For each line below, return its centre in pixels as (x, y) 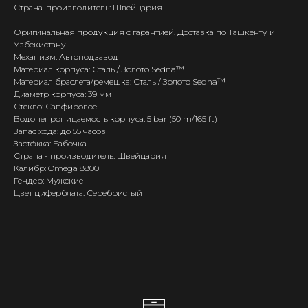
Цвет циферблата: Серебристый (78, 193)
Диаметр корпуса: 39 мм (63, 94)
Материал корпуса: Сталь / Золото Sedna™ (99, 69)
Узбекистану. (41, 45)
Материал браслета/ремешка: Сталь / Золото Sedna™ (120, 82)
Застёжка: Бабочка (50, 144)
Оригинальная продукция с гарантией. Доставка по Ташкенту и (144, 32)
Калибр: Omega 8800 (56, 168)
